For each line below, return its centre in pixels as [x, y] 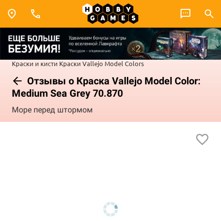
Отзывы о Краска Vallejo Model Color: [113, 81]
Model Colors [124, 63]
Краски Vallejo [81, 63]
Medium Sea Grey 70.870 [67, 93]
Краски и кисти [35, 63]
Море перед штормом [52, 110]
